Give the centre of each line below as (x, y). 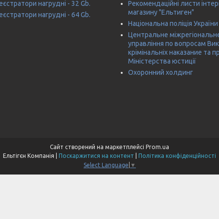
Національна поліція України (173, 24)
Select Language (106, 165)
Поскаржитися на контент (96, 156)
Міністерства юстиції (162, 61)
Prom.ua (157, 147)
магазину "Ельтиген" (161, 12)
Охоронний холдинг (161, 73)
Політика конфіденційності (177, 156)
